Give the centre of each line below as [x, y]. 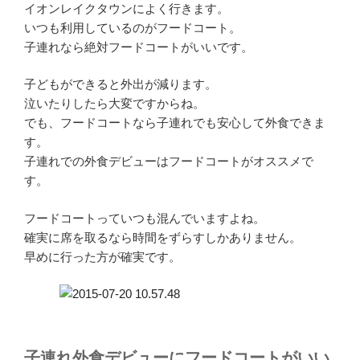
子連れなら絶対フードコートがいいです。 [139, 47]
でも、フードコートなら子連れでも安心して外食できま [175, 123]
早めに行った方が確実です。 [102, 256]
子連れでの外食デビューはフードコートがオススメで [169, 162]
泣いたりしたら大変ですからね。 [115, 104]
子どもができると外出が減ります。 [121, 84]
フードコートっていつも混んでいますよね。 [145, 218]
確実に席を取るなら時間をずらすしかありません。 [163, 237]
